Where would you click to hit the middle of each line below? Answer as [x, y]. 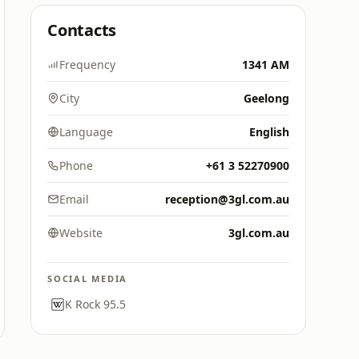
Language [86, 132]
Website [81, 233]
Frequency [87, 65]
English [269, 132]
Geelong [266, 98]
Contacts [82, 30]
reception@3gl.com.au [227, 199]
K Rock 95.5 [95, 304]
